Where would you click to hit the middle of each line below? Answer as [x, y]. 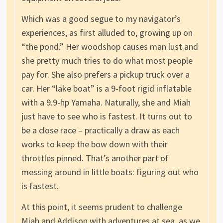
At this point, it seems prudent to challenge [102, 207]
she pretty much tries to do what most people [107, 61]
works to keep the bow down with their [94, 144]
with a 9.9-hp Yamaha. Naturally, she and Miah [106, 103]
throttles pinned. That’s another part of [95, 158]
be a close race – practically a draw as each [100, 130]
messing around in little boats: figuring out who [110, 172]
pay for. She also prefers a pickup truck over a [105, 75]
